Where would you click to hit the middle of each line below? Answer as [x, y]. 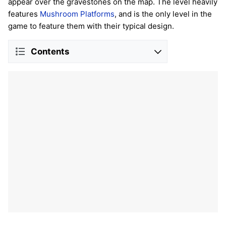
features [24, 14]
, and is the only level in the [163, 14]
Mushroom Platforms [77, 14]
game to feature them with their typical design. [91, 26]
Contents [50, 51]
